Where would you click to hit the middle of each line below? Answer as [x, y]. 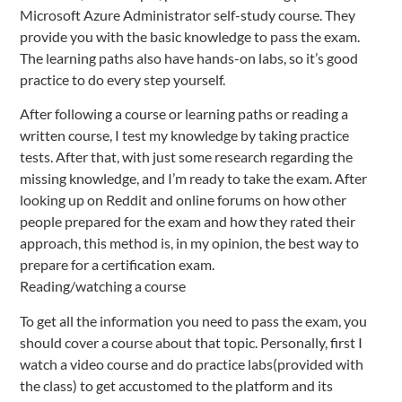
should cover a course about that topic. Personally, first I [191, 342]
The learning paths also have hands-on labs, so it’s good [189, 58]
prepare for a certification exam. [117, 265]
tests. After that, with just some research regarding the [186, 157]
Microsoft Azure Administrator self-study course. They [188, 15]
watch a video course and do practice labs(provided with [192, 363]
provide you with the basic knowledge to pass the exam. [190, 37]
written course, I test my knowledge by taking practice [184, 135]
